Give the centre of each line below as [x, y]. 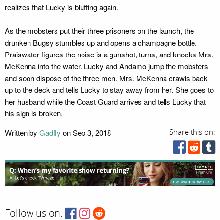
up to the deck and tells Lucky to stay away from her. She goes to [109, 90]
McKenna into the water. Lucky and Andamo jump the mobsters [107, 66]
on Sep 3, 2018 [86, 132]
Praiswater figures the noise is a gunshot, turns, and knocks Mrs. [109, 54]
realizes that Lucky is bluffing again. [62, 7]
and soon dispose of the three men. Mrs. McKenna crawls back [106, 78]
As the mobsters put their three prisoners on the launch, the [99, 31]
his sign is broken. [34, 113]
